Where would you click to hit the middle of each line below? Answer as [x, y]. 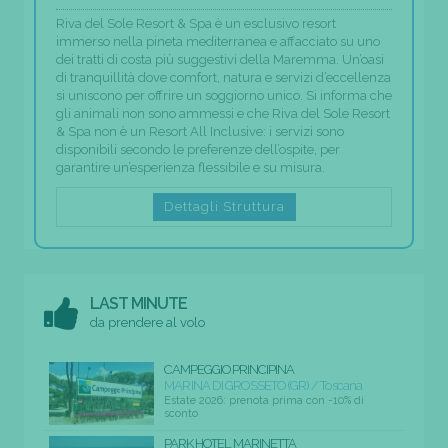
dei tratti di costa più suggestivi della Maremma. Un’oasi [220, 60]
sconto [181, 414]
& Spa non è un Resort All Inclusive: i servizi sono [200, 132]
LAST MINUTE [139, 304]
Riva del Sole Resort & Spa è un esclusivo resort [196, 24]
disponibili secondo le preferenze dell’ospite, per [198, 150]
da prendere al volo [148, 323]
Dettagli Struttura [224, 207]
